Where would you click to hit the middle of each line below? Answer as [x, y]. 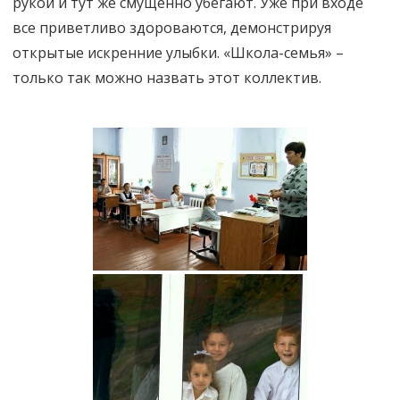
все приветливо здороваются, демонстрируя [172, 27]
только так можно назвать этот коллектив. [167, 77]
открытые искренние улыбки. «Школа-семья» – [178, 52]
